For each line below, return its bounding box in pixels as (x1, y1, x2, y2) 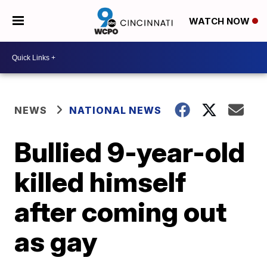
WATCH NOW (188, 15, 252, 27)
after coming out (14, 195, 227, 228)
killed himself (14, 165, 187, 198)
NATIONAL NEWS (69, 104, 162, 116)
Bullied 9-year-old (14, 135, 246, 169)
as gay (14, 225, 98, 258)
